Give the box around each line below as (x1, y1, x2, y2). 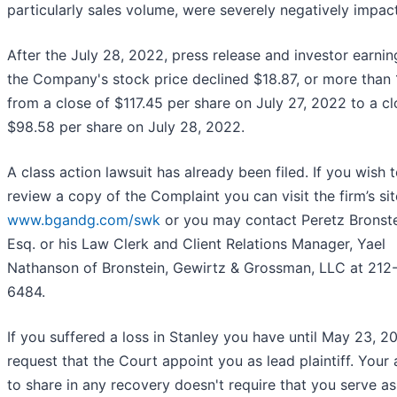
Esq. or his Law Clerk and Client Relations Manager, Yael (7, 235, 385, 253)
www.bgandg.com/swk (7, 211, 160, 230)
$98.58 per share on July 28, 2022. (7, 118, 245, 136)
